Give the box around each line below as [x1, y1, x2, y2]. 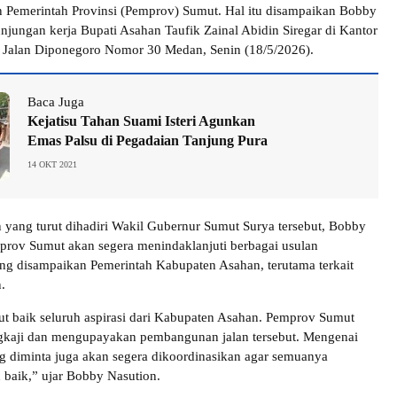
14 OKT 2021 [27, 160, 77, 170]
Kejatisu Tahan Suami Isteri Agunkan [27, 113, 255, 129]
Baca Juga [27, 95, 84, 110]
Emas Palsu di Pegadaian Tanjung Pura [27, 133, 268, 149]
